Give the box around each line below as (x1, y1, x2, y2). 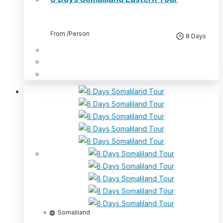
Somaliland (58, 208, 90, 216)
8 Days (184, 32, 206, 40)
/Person (67, 29, 90, 37)
